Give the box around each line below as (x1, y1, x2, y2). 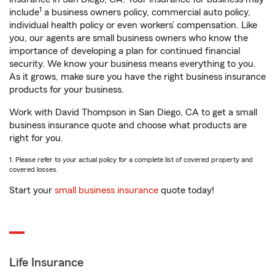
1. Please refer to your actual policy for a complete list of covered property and (9, 156, 253, 163)
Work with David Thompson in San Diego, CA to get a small (9, 107, 257, 117)
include (9, 7, 39, 17)
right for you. (9, 133, 63, 143)
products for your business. (9, 85, 124, 95)
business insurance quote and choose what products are (9, 120, 247, 130)
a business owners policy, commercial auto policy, (42, 7, 250, 17)
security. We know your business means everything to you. (9, 59, 256, 69)
